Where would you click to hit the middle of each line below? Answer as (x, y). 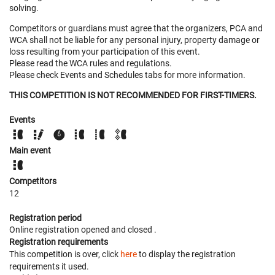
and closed (133, 229)
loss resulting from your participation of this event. (105, 51)
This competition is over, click (65, 254)
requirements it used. (49, 266)
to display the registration (186, 254)
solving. (24, 8)
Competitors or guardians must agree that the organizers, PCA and (136, 28)
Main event (30, 150)
